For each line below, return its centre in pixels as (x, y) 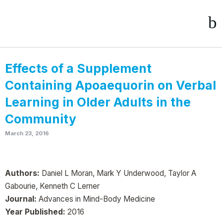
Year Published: (35, 212)
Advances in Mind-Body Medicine (96, 199)
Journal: (21, 199)
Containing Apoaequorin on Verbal (111, 85)
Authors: (22, 173)
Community (41, 119)
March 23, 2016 (27, 133)
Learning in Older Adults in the (98, 102)
